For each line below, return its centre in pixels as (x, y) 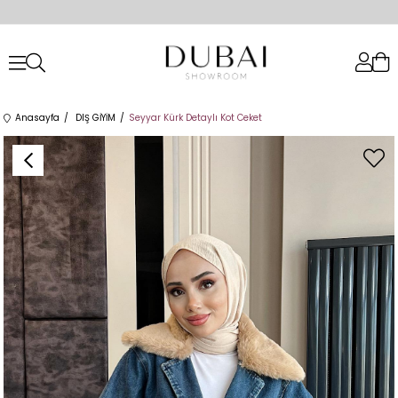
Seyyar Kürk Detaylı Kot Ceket (196, 118)
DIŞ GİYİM (96, 118)
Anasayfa (38, 118)
